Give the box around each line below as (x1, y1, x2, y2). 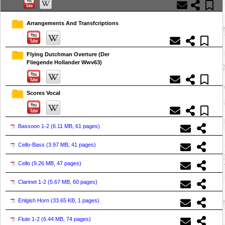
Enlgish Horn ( (18, 197, 53, 204)
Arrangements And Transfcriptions (27, 20, 119, 26)
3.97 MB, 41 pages (48, 142, 94, 148)
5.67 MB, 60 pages (50, 179, 95, 185)
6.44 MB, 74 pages (43, 216, 89, 222)
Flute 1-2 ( (18, 216, 43, 222)
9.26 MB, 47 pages (34, 160, 79, 167)
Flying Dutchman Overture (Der (27, 51, 109, 57)
